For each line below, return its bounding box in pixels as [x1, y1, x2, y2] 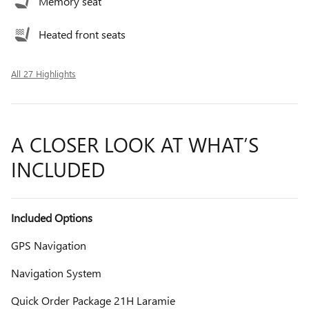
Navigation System [11, 266, 101, 281]
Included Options [11, 210, 92, 226]
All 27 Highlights [11, 68, 76, 80]
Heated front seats [39, 27, 126, 42]
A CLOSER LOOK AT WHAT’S [11, 130, 259, 159]
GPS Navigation [11, 238, 86, 253]
